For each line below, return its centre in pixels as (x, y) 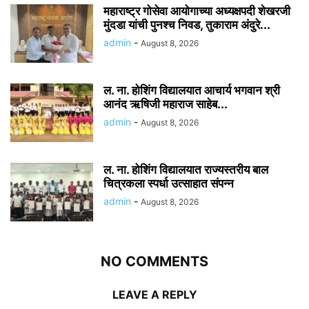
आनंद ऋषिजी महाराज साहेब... (166, 104)
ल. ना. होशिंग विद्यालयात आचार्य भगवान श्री (192, 91)
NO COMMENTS (154, 262)
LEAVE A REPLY (154, 295)
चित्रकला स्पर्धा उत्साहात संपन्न (169, 184)
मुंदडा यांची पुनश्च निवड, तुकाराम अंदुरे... (187, 25)
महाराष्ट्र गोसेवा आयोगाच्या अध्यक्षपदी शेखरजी (197, 11)
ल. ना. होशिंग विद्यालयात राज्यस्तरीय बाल (186, 170)
